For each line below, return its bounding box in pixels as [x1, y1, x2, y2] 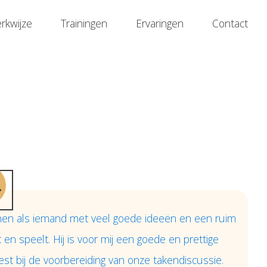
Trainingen [61, 15, 107, 30]
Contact [212, 15, 248, 30]
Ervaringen [136, 15, 184, 30]
